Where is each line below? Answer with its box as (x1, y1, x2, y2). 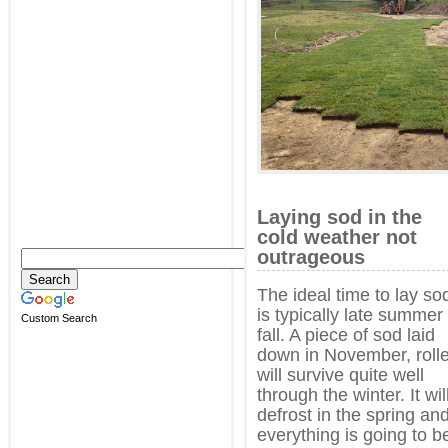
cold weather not (257, 225, 417, 248)
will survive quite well (257, 364, 424, 385)
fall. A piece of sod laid (257, 324, 435, 345)
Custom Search (21, 311, 97, 324)
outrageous (257, 245, 365, 268)
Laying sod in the (257, 205, 422, 228)
